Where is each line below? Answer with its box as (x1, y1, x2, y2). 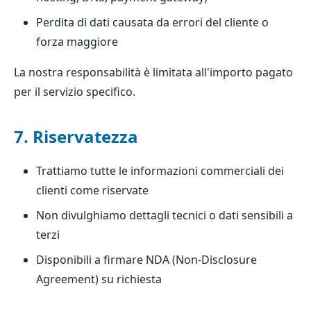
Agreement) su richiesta (36, 271, 162, 287)
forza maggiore (36, 34, 118, 49)
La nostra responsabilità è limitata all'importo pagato (14, 65, 293, 80)
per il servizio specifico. (14, 84, 135, 99)
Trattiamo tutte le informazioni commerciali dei (36, 163, 284, 178)
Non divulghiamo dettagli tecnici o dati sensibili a (36, 208, 293, 223)
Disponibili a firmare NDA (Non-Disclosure (36, 252, 257, 267)
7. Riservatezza (14, 125, 138, 148)
